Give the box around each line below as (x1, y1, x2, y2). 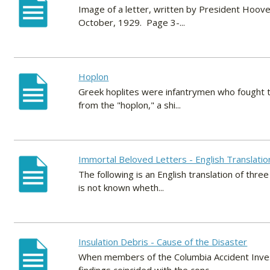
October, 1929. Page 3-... (78, 16, 186, 29)
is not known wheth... (78, 181, 165, 194)
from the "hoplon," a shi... (78, 99, 181, 111)
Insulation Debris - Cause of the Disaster (78, 236, 248, 248)
